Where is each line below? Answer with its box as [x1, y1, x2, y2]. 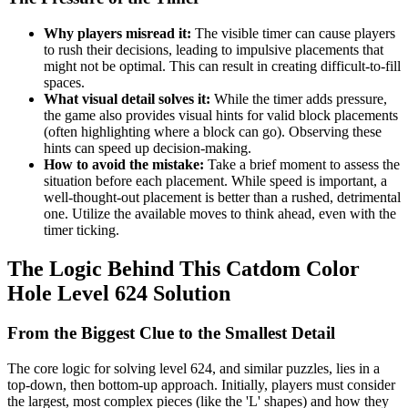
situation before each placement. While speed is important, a [44, 172, 387, 189]
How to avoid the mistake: [44, 156, 204, 172]
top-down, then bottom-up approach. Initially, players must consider [7, 377, 395, 393]
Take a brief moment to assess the [204, 156, 400, 172]
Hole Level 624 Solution [7, 280, 230, 305]
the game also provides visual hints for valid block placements [44, 107, 398, 123]
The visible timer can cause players [191, 25, 395, 41]
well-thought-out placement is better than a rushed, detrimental [44, 189, 401, 205]
